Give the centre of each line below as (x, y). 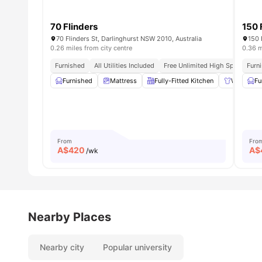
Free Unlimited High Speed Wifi (211, 66)
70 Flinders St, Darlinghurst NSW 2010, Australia (129, 39)
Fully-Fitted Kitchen (184, 81)
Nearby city (62, 247)
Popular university (137, 247)
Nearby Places (70, 217)
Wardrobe (246, 81)
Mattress (123, 81)
